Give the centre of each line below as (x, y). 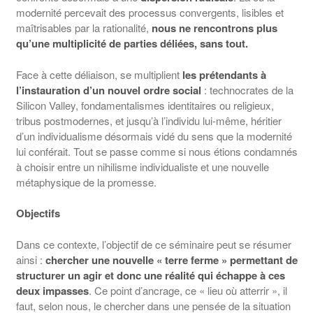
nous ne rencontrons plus (214, 28)
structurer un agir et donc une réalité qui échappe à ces (150, 275)
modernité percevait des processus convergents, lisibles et (150, 13)
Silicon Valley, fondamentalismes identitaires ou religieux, (145, 105)
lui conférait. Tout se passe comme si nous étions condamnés (156, 151)
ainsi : (29, 259)
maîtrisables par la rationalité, (83, 28)
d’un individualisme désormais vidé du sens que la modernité (154, 136)
